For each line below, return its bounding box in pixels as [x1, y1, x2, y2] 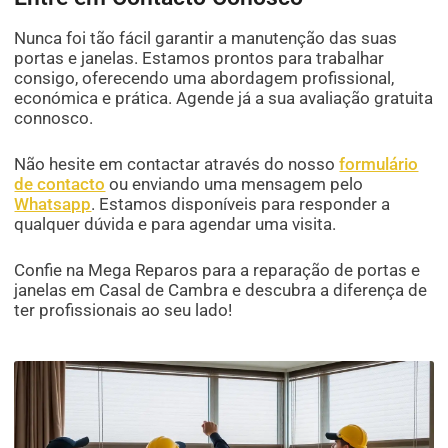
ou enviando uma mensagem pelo [105, 174, 364, 195]
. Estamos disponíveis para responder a [91, 194, 391, 215]
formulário [339, 154, 419, 175]
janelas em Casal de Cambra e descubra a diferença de [14, 280, 428, 301]
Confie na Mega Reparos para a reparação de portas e [14, 260, 421, 281]
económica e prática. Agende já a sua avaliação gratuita [14, 88, 434, 109]
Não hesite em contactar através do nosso [14, 154, 340, 175]
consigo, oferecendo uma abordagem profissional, [14, 68, 395, 89]
